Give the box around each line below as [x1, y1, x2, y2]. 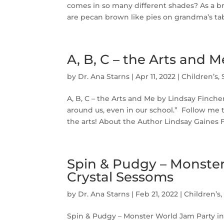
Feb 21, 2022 [135, 189, 178, 198]
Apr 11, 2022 [135, 72, 176, 81]
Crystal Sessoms [67, 169, 174, 185]
